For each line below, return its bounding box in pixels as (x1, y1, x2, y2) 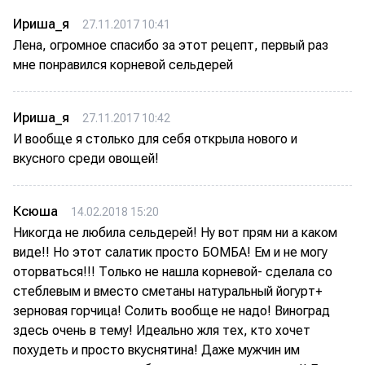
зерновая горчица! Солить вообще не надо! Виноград (13, 302, 330, 319)
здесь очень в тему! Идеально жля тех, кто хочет (13, 322, 310, 338)
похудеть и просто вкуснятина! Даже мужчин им (13, 341, 300, 358)
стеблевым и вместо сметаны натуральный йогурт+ (13, 283, 322, 299)
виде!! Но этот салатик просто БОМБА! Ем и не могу (13, 244, 328, 260)
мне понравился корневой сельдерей (13, 56, 233, 73)
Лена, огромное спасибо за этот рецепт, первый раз (13, 37, 328, 53)
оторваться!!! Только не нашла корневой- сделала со (13, 263, 332, 279)
